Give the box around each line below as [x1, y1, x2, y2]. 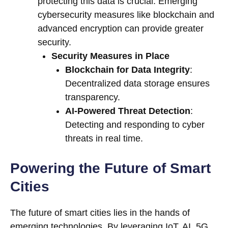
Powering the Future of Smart [10, 160, 211, 177]
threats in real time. [65, 133, 143, 144]
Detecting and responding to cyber [65, 120, 205, 130]
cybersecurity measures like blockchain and [38, 10, 214, 20]
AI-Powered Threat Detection [65, 106, 190, 117]
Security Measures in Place [51, 51, 169, 62]
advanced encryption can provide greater [38, 23, 204, 34]
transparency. [65, 92, 120, 103]
